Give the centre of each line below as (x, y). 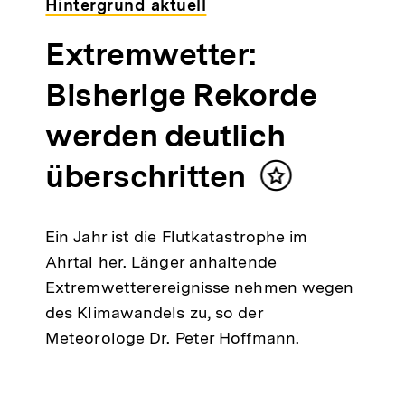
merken (304, 202)
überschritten (146, 177)
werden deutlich (165, 136)
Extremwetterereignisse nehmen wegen (199, 287)
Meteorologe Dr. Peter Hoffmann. (172, 338)
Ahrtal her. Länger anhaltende (160, 262)
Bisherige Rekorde (181, 95)
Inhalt (297, 184)
